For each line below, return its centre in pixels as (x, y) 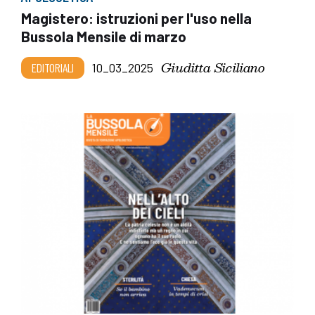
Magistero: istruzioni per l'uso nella (136, 18)
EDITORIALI (53, 68)
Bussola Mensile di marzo (104, 37)
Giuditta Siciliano (213, 67)
